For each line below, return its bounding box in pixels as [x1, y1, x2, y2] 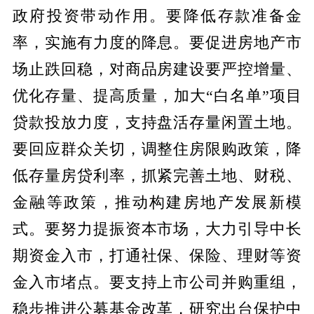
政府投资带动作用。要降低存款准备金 [12, 7, 302, 25]
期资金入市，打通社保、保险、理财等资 [12, 247, 302, 264]
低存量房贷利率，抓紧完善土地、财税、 [12, 167, 302, 184]
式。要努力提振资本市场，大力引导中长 [12, 220, 302, 238]
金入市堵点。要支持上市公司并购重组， [12, 273, 302, 291]
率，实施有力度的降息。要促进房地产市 [12, 34, 302, 51]
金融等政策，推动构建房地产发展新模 [12, 193, 302, 211]
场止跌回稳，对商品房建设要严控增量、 [12, 60, 302, 78]
